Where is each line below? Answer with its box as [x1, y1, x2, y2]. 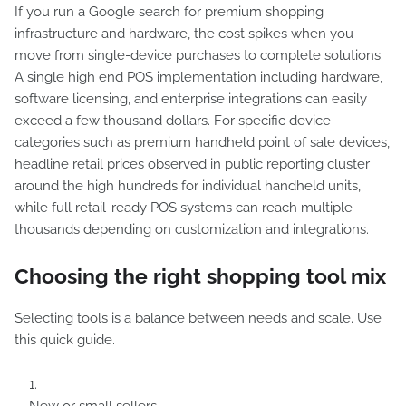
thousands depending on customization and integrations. [14, 221, 372, 237]
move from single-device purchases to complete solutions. [14, 47, 383, 63]
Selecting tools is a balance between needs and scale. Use [14, 310, 382, 326]
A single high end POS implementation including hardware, [14, 69, 382, 85]
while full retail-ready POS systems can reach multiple [14, 199, 353, 216]
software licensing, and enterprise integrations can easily [14, 91, 367, 107]
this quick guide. [14, 332, 115, 348]
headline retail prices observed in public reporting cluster [14, 156, 370, 172]
